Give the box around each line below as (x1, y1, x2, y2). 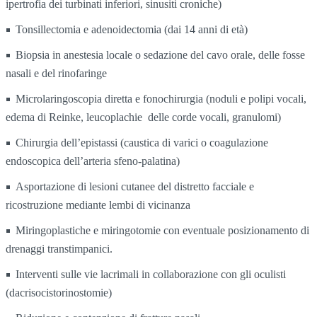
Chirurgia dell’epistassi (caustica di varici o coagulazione (16, 137, 268, 149)
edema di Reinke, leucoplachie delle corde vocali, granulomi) (6, 111, 281, 124)
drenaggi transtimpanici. (6, 243, 113, 255)
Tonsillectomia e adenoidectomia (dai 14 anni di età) (16, 23, 248, 36)
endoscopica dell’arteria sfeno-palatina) (6, 155, 180, 168)
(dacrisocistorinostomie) (6, 287, 112, 299)
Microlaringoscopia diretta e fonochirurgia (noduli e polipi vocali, (16, 93, 306, 105)
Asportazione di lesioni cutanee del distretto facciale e (16, 180, 254, 193)
